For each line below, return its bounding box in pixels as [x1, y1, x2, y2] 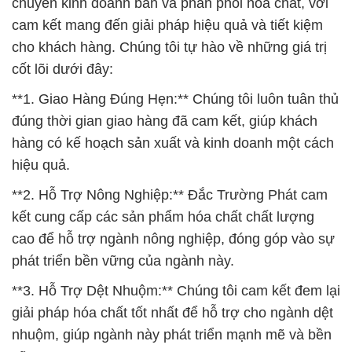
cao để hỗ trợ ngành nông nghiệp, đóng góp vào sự [12, 231, 335, 247]
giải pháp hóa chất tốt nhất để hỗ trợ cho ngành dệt [12, 305, 333, 321]
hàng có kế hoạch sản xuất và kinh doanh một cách [12, 135, 334, 152]
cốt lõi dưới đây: [12, 61, 113, 78]
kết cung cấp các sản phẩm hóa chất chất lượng [12, 209, 314, 225]
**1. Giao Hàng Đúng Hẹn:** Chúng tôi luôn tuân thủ [12, 91, 339, 108]
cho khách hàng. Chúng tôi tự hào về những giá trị [12, 39, 327, 56]
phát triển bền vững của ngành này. [12, 253, 234, 269]
